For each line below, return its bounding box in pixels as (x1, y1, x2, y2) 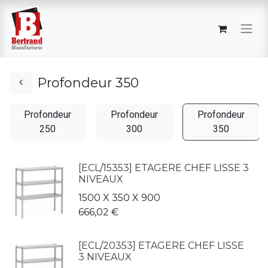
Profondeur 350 (38, 75, 139, 90)
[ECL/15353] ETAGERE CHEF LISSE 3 (78, 162, 249, 173)
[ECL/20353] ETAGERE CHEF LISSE (78, 240, 244, 251)
